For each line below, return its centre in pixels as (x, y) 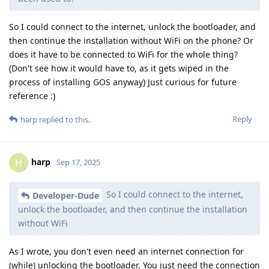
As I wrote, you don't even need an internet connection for (126, 251)
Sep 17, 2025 (78, 162)
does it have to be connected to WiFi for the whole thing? (123, 54)
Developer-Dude (66, 195)
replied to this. (64, 119)
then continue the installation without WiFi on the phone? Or (131, 40)
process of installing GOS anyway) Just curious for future (123, 82)
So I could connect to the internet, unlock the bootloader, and (132, 26)
